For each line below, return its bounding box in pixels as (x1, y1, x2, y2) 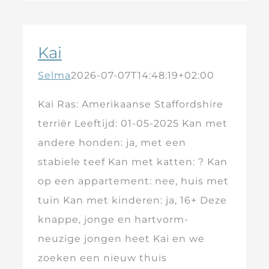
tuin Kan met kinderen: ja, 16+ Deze (38, 195, 227, 206)
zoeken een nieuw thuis (38, 252, 167, 264)
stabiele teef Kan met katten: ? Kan (38, 156, 228, 168)
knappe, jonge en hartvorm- (38, 214, 189, 225)
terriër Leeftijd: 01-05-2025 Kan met (38, 118, 228, 129)
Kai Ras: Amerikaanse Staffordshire (38, 98, 223, 110)
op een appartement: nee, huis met (38, 175, 229, 187)
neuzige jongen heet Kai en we (38, 233, 205, 244)
